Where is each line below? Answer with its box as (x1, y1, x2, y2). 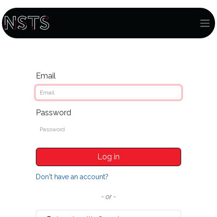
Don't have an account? (36, 172, 108, 181)
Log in (97, 152, 120, 161)
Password (36, 108, 71, 117)
